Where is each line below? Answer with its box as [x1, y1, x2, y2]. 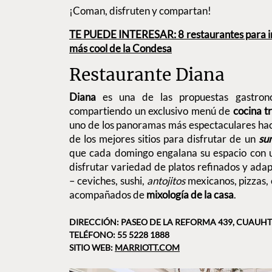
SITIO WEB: [69, 242, 115, 253]
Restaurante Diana [69, 63, 225, 86]
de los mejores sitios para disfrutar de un [69, 132, 259, 145]
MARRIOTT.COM [115, 242, 180, 253]
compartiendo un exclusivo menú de [69, 104, 233, 117]
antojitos [146, 174, 188, 187]
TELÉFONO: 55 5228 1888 [69, 229, 169, 240]
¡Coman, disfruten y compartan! [69, 4, 211, 17]
